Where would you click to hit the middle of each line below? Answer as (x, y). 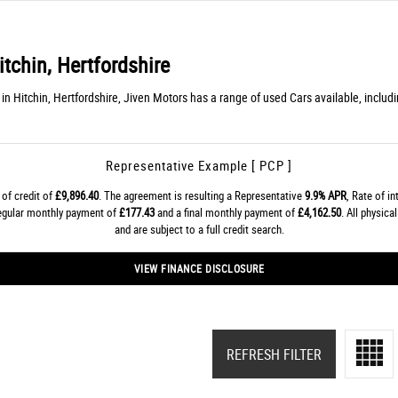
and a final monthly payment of (226, 212)
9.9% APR (326, 195)
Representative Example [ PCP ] (199, 165)
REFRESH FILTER (274, 354)
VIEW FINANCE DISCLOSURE (199, 268)
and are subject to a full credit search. (199, 229)
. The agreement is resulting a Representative (202, 195)
